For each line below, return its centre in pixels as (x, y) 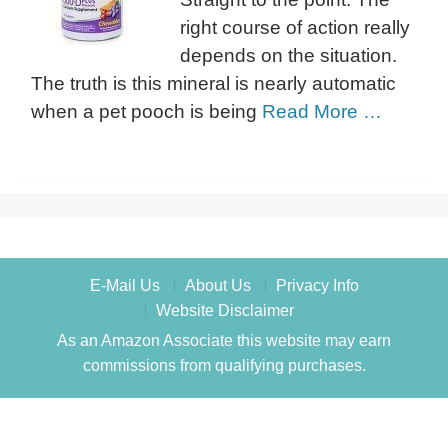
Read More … (322, 111)
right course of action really (295, 27)
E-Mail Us (124, 285)
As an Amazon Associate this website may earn (224, 340)
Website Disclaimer (224, 310)
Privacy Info (317, 285)
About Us (217, 285)
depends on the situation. (288, 55)
